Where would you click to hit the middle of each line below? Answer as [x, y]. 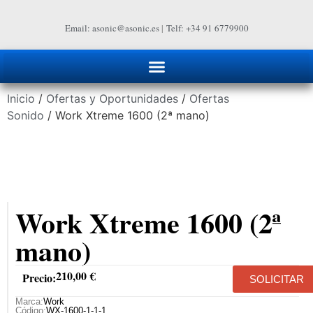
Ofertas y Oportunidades [112, 98]
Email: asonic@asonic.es [112, 28]
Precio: [39, 277]
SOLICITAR [277, 279]
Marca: [29, 302]
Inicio [21, 98]
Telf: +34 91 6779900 [207, 28]
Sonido [26, 115]
